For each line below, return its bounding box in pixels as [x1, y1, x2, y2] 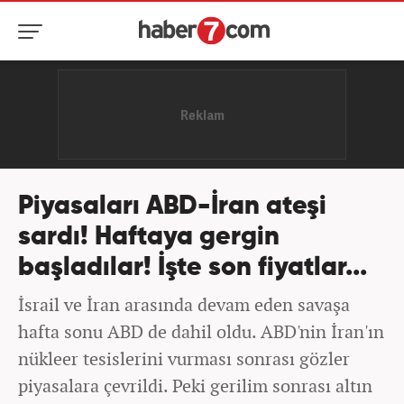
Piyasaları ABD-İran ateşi [18, 194, 326, 220]
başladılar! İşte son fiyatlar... [18, 255, 367, 281]
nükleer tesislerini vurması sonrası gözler [18, 346, 350, 371]
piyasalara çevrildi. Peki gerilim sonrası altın [18, 373, 372, 398]
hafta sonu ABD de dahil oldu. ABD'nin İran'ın [18, 319, 384, 344]
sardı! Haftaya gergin [18, 225, 280, 251]
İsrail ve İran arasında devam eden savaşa [18, 292, 350, 317]
